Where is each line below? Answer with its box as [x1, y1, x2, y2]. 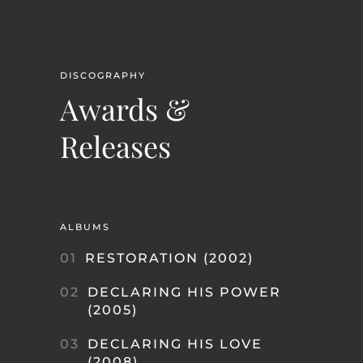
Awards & [60, 89, 190, 128]
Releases [60, 126, 171, 165]
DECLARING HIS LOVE [88, 336, 263, 352]
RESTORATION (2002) [85, 250, 254, 266]
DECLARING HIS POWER [88, 284, 281, 300]
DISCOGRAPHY [60, 70, 146, 81]
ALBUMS [60, 221, 110, 233]
